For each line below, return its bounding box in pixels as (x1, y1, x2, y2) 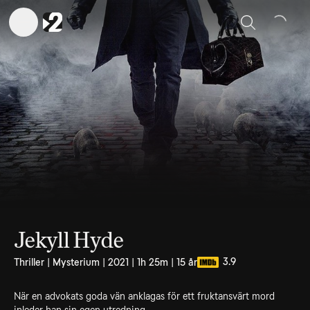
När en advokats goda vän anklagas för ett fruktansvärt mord (14, 291, 275, 302)
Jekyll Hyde (14, 227, 124, 253)
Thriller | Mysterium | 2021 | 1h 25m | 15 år (14, 257, 197, 268)
